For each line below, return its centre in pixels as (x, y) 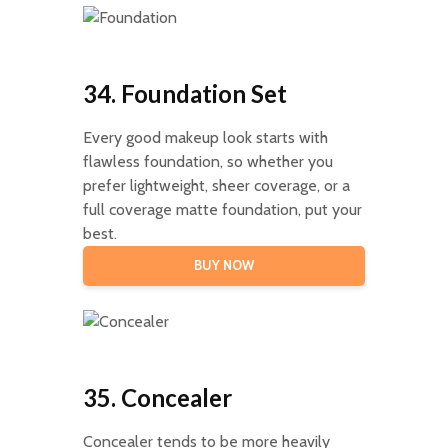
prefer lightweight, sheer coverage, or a (216, 185)
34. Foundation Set (184, 93)
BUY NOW (223, 265)
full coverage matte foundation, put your (222, 209)
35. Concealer (157, 397)
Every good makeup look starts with (205, 137)
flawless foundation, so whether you (207, 161)
